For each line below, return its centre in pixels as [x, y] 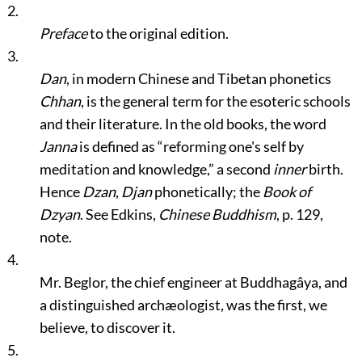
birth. [324, 169]
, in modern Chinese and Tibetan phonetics [198, 78]
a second [243, 169]
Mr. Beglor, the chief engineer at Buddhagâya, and [193, 282]
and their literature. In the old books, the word [183, 124]
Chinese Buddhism [217, 214]
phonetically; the [207, 192]
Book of [286, 192]
